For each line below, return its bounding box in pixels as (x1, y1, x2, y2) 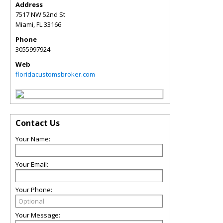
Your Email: (15, 160, 48, 169)
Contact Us (15, 117, 60, 128)
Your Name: (15, 134, 50, 143)
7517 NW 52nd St (15, 10, 65, 19)
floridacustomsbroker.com (15, 70, 95, 79)
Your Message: (15, 211, 60, 220)
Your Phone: (15, 185, 52, 194)
